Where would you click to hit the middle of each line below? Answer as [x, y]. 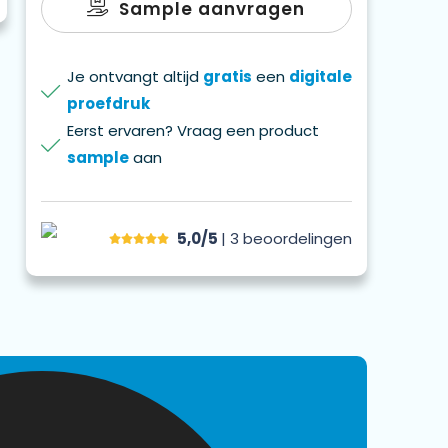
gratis [227, 76]
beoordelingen [297, 239]
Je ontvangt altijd [134, 76]
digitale [320, 76]
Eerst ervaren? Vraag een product [192, 130]
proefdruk [108, 103]
